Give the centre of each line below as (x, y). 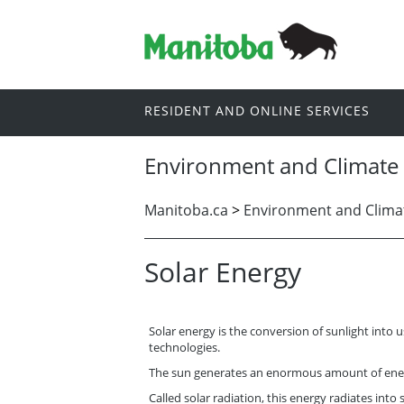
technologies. (184, 347)
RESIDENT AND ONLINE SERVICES (257, 111)
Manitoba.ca (186, 210)
